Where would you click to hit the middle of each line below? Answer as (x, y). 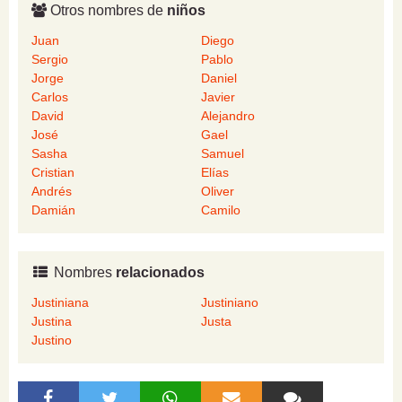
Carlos (50, 97)
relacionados (160, 273)
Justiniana (60, 303)
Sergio (50, 60)
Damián (53, 210)
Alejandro (228, 116)
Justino (52, 341)
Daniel (219, 79)
